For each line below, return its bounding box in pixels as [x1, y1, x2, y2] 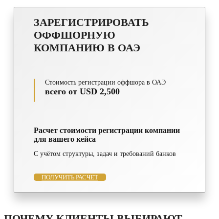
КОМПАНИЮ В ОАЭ [34, 41, 140, 54]
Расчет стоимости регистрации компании [34, 126, 180, 134]
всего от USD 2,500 [45, 86, 120, 96]
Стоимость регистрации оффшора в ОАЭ [45, 78, 166, 86]
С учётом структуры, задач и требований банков [34, 150, 176, 158]
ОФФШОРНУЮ [34, 28, 115, 41]
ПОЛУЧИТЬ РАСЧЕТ [42, 174, 98, 181]
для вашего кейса [34, 134, 96, 143]
